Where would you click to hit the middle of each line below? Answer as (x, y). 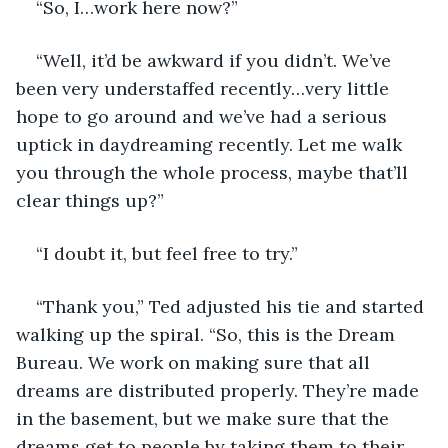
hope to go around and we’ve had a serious (204, 116)
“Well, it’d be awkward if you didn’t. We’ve (216, 60)
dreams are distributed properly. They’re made (220, 390)
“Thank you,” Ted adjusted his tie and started (232, 306)
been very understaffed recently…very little (205, 88)
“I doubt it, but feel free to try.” (169, 253)
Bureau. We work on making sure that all (195, 362)
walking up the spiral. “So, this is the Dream (208, 334)
